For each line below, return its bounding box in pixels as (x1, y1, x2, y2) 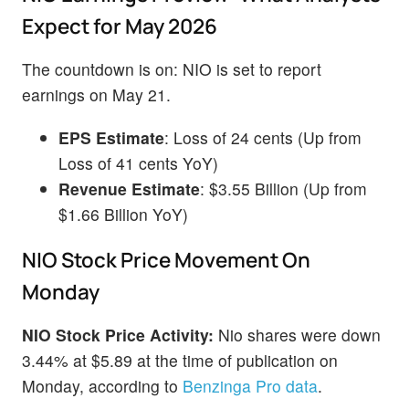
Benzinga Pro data (183, 373, 318, 397)
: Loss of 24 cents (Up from (164, 126, 362, 150)
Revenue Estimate (58, 177, 200, 201)
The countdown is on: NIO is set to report (22, 58, 321, 81)
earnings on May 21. (22, 83, 171, 107)
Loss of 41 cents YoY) (58, 152, 218, 175)
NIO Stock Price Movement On (22, 245, 310, 274)
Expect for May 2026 (22, 12, 217, 41)
